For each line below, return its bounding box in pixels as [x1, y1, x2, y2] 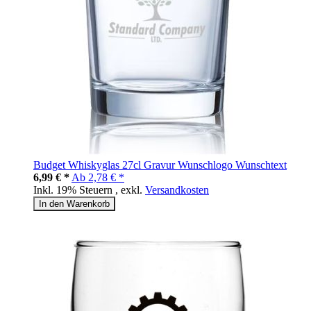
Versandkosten [145, 184, 209, 196]
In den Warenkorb [39, 199, 110, 210]
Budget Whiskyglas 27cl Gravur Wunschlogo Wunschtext [33, 159, 287, 171]
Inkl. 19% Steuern [33, 184, 115, 196]
